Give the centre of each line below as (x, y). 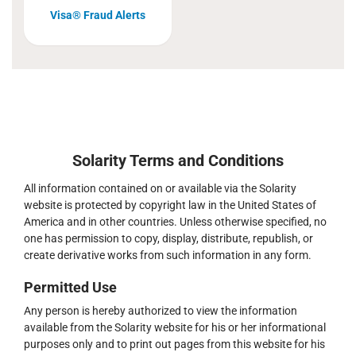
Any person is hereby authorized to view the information (161, 311)
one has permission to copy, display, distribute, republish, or (168, 238)
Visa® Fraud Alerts (98, 15)
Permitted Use (70, 287)
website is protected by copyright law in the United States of (170, 205)
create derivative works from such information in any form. (168, 255)
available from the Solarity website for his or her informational (175, 327)
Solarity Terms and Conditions (178, 161)
